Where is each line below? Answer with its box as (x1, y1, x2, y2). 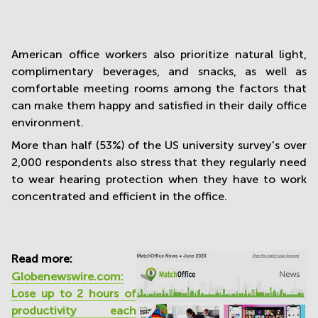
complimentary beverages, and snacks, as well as (11, 65, 307, 77)
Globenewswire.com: (11, 270, 124, 283)
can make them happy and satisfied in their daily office (11, 99, 307, 111)
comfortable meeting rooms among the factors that (11, 82, 307, 94)
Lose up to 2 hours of (11, 287, 136, 300)
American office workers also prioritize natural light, (11, 48, 307, 60)
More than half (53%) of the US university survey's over (11, 138, 307, 151)
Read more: (11, 252, 72, 265)
